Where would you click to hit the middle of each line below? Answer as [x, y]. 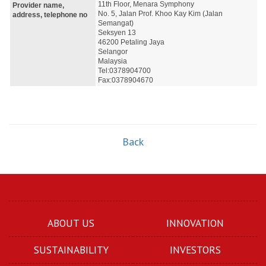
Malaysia [113, 61]
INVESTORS [195, 250]
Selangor [113, 52]
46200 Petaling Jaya [131, 42]
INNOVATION [195, 223]
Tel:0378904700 [124, 71]
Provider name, [38, 5]
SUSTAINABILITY [71, 250]
